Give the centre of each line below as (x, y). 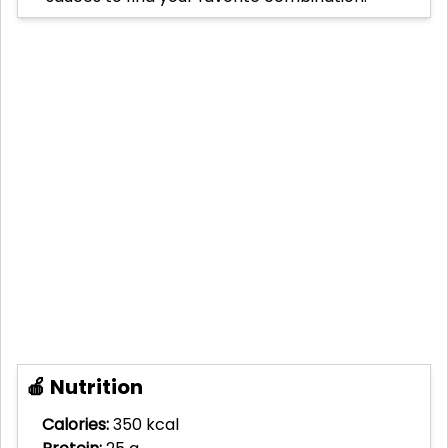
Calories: (75, 425)
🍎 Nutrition (84, 387)
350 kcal (146, 425)
